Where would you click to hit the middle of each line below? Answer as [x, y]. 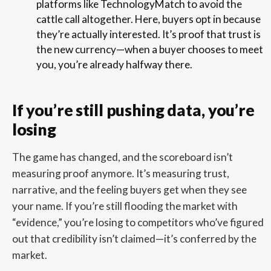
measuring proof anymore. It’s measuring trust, [120, 173]
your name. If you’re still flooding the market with [125, 206]
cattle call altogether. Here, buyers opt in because [148, 19]
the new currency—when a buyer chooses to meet [149, 49]
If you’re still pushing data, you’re [133, 110]
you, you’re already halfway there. [114, 64]
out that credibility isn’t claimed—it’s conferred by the [134, 238]
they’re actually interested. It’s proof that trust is [148, 34]
